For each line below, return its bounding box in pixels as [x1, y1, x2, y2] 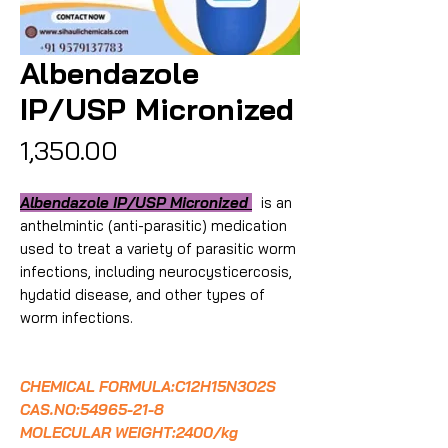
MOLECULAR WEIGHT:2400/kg [20, 423, 238, 442]
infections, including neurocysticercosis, [20, 262, 292, 281]
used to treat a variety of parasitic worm [20, 239, 296, 258]
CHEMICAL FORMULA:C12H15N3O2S [20, 377, 276, 396]
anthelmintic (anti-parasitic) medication [20, 216, 287, 235]
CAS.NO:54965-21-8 [20, 400, 164, 419]
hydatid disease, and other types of [20, 285, 265, 304]
